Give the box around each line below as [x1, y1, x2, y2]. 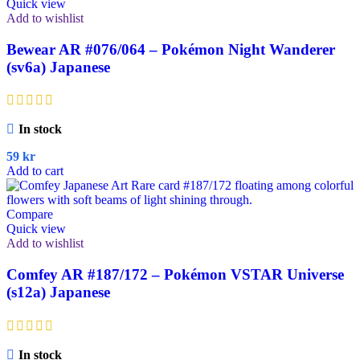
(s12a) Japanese [6, 283, 110, 301]
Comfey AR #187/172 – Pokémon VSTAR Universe [6, 265, 344, 283]
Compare [6, 207, 53, 222]
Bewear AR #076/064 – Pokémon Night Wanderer [6, 40, 335, 58]
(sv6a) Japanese [6, 58, 110, 76]
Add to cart [6, 164, 63, 178]
